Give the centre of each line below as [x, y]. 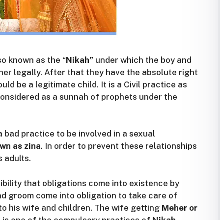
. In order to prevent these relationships [119, 146]
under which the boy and [142, 60]
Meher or [179, 207]
